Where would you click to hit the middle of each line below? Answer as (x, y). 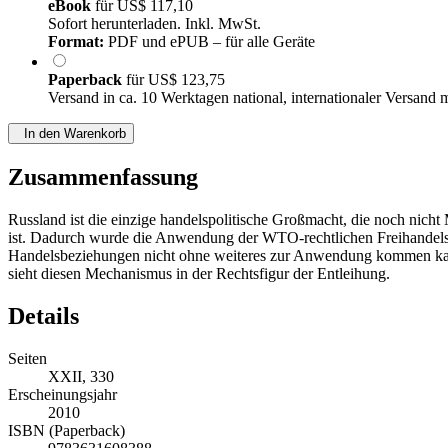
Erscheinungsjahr (62, 395)
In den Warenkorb (71, 134)
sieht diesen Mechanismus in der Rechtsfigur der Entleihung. (199, 274)
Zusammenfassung (103, 177)
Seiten (27, 359)
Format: (76, 42)
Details (43, 316)
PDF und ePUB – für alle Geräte (209, 42)
